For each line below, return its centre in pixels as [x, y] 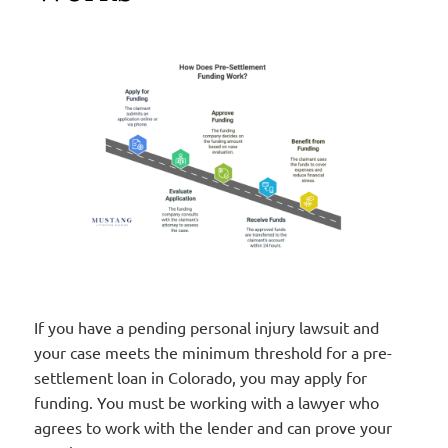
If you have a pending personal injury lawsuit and [206, 327]
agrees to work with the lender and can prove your [212, 427]
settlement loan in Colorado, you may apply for [200, 377]
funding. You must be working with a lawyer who [206, 402]
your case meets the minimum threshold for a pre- [212, 352]
